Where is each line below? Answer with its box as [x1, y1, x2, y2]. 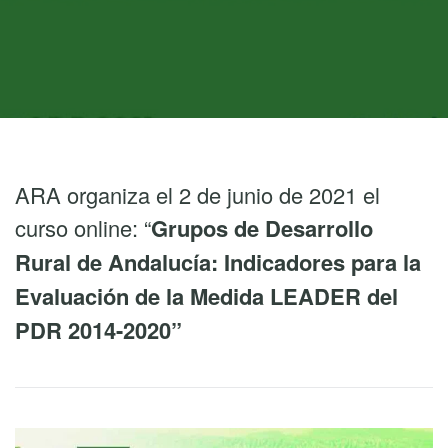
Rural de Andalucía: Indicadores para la [15, 246, 421, 278]
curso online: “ [15, 212, 151, 243]
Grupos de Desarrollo [151, 212, 373, 244]
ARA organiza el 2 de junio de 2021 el [15, 179, 380, 210]
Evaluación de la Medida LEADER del [15, 280, 398, 312]
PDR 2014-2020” [15, 314, 182, 346]
